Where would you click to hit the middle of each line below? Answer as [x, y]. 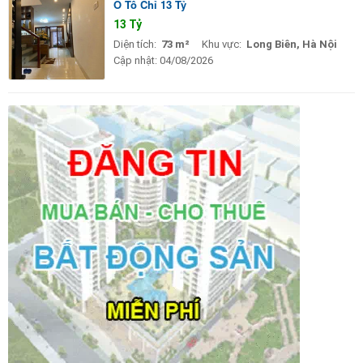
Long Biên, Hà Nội [292, 44]
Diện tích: [135, 44]
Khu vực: [222, 44]
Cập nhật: [135, 60]
